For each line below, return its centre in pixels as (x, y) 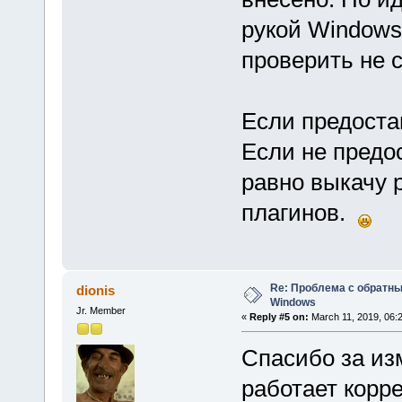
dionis (96, 291)
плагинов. (299, 212)
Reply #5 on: (279, 317)
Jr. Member (100, 311)
